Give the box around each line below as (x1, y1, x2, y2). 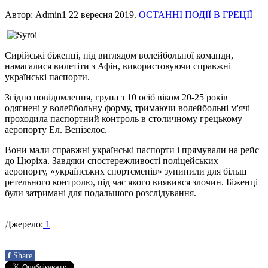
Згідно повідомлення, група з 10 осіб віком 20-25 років (5, 92, 228, 103)
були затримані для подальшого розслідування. (5, 188, 196, 199)
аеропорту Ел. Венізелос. (5, 124, 107, 135)
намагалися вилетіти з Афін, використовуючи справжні (5, 61, 231, 72)
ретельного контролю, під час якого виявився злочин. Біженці (5, 177, 258, 188)
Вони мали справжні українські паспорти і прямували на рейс (5, 145, 259, 156)
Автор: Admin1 (5, 10, 69, 20)
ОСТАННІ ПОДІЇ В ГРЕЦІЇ (139, 10, 252, 20)
